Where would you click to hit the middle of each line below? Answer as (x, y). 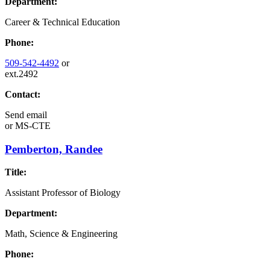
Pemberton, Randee (54, 149)
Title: (16, 172)
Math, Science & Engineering (61, 234)
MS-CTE (32, 126)
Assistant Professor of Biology (63, 193)
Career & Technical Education (62, 22)
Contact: (23, 94)
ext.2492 (21, 74)
